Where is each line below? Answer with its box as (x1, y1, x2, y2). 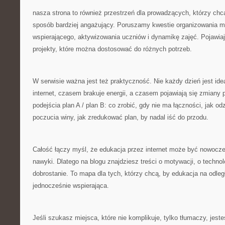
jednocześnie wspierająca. (33, 182, 109, 189)
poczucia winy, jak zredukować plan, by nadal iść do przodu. (33, 114, 208, 121)
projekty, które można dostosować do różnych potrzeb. (33, 45, 192, 53)
